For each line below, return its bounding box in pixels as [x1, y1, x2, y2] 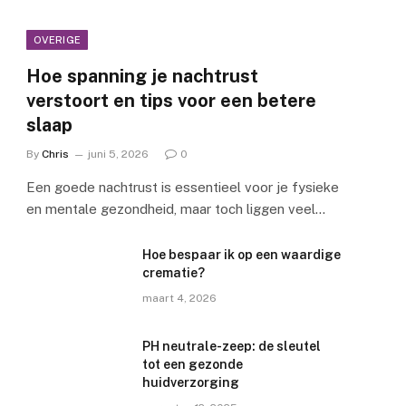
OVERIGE [34, 34, 82, 46]
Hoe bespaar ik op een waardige [142, 247, 341, 263]
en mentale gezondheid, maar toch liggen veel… [26, 201, 325, 217]
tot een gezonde [142, 357, 243, 372]
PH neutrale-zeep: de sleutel [142, 339, 321, 354]
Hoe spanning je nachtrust [26, 65, 258, 88]
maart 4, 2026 [142, 292, 217, 305]
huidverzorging [142, 375, 239, 391]
